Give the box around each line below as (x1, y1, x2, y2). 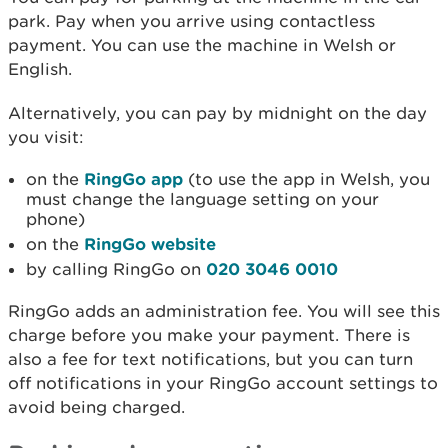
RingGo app (84, 169, 183, 188)
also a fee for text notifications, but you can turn (8, 349, 413, 369)
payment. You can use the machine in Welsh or (8, 35, 396, 55)
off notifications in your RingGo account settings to (8, 373, 438, 393)
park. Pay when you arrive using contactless (8, 11, 375, 31)
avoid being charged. (8, 397, 185, 417)
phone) (26, 209, 85, 229)
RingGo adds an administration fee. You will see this (8, 301, 440, 321)
